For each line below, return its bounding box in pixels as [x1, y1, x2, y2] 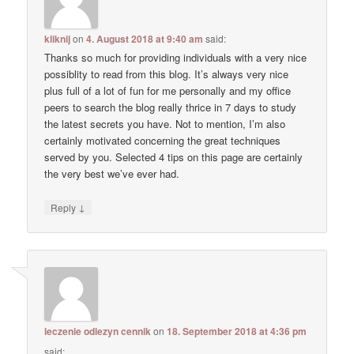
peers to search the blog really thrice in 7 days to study [44, 100, 297, 115]
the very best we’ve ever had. [44, 166, 180, 182]
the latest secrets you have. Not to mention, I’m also [44, 116, 286, 132]
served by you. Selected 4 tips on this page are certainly [44, 149, 303, 165]
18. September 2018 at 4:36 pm [167, 323, 307, 338]
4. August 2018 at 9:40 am [86, 32, 204, 47]
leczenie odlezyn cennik [44, 323, 152, 338]
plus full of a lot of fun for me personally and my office [44, 83, 292, 99]
